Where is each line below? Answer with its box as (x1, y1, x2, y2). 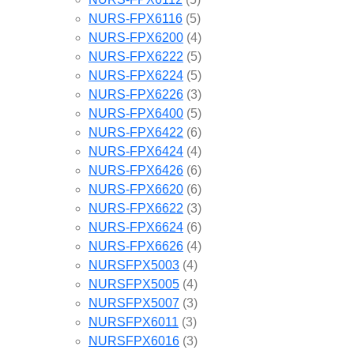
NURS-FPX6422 (88, 125, 183, 139)
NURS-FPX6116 (88, 11, 183, 25)
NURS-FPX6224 (88, 68, 183, 82)
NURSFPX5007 (88, 296, 179, 310)
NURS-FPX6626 (88, 239, 183, 253)
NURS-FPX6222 (88, 49, 183, 63)
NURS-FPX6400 (88, 106, 183, 120)
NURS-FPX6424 (88, 144, 183, 158)
